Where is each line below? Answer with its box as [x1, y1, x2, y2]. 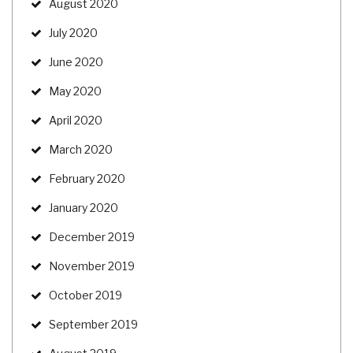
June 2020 [49, 54, 103, 69]
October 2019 [49, 288, 122, 302]
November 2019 [49, 258, 135, 273]
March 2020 [49, 142, 113, 156]
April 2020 [49, 113, 102, 127]
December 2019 [49, 229, 135, 243]
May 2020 [49, 84, 102, 98]
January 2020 [49, 200, 118, 214]
